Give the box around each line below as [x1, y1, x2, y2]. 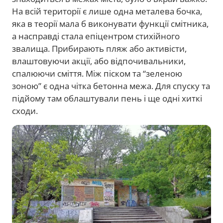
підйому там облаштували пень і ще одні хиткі [12, 93, 202, 105]
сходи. [12, 105, 38, 117]
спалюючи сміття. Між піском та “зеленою [12, 68, 182, 80]
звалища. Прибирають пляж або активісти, [12, 43, 187, 55]
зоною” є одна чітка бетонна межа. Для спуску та [12, 80, 210, 92]
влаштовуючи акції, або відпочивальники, [12, 55, 186, 67]
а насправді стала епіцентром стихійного [12, 30, 180, 42]
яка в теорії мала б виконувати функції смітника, [12, 18, 209, 30]
